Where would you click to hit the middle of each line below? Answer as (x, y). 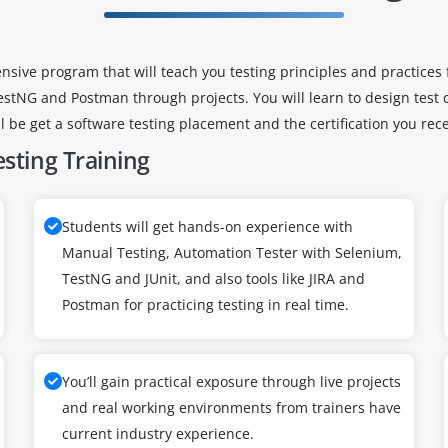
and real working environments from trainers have (231, 407)
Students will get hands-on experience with (207, 226)
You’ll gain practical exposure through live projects (231, 381)
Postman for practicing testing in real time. (205, 304)
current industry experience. (158, 433)
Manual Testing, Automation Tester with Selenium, (232, 252)
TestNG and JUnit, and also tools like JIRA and (213, 278)
